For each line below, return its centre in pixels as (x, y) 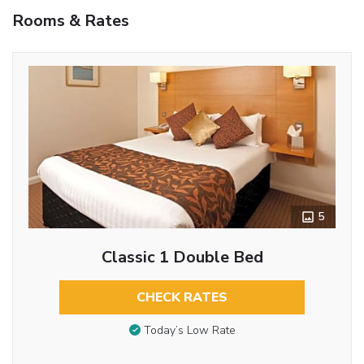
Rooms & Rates (71, 20)
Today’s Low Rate (189, 331)
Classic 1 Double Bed (182, 257)
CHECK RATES (182, 297)
